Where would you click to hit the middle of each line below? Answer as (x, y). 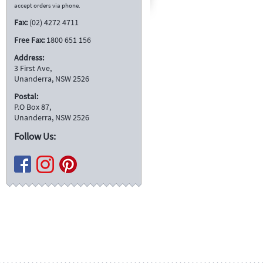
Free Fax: (29, 40)
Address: (29, 57)
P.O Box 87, (33, 107)
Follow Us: (36, 136)
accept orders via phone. (47, 5)
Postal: (26, 96)
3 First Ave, (33, 68)
